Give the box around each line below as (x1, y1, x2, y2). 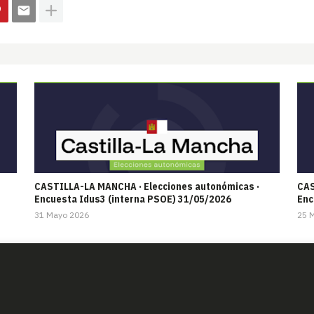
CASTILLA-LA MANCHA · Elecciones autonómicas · (34, 180, 259, 193)
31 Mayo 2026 (34, 210, 89, 221)
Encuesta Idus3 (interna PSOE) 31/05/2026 (34, 193, 231, 206)
